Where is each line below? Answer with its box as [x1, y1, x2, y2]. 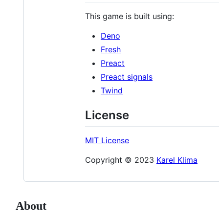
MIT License [85, 135, 129, 146]
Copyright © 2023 [85, 155, 156, 165]
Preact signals [101, 72, 153, 82]
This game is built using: [85, 11, 174, 22]
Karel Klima [156, 155, 197, 165]
